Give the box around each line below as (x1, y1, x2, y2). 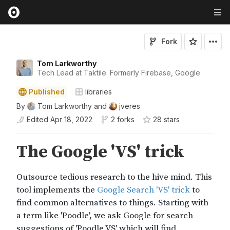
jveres (119, 102, 140, 110)
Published (29, 87, 65, 96)
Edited (27, 115, 48, 124)
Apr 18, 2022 (50, 115, 92, 124)
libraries (85, 87, 112, 96)
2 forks (111, 115, 135, 124)
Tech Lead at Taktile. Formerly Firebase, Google (37, 68, 200, 77)
